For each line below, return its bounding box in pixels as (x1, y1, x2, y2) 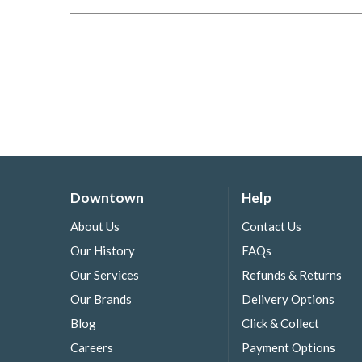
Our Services (70, 267, 139, 282)
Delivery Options (242, 291, 335, 306)
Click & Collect (242, 315, 319, 330)
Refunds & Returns (242, 267, 342, 282)
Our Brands (70, 291, 132, 306)
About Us (70, 218, 120, 234)
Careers (70, 340, 113, 356)
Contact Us (242, 218, 301, 234)
